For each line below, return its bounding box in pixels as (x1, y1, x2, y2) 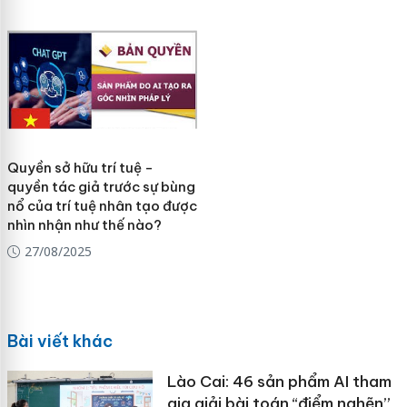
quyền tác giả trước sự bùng (6, 178, 195, 196)
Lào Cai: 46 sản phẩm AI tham (166, 371, 392, 392)
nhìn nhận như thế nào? (6, 216, 162, 234)
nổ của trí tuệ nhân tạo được (6, 197, 197, 215)
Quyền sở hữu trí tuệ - (6, 159, 154, 177)
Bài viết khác (6, 330, 113, 352)
